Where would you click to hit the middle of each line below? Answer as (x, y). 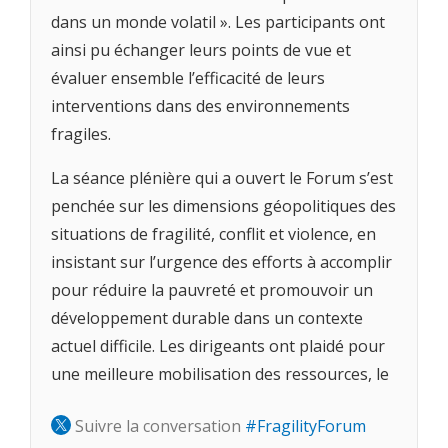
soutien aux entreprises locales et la (186, 402)
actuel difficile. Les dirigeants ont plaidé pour (218, 346)
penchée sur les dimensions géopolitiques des (223, 206)
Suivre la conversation (160, 425)
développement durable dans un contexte (207, 318)
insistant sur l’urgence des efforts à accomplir (221, 262)
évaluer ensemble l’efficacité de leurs (188, 77)
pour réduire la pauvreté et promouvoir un (212, 290)
